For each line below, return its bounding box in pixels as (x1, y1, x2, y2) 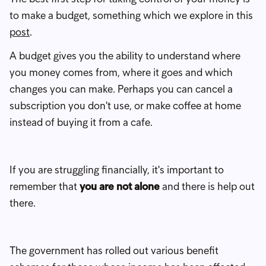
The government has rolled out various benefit (9, 243, 218, 257)
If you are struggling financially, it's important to (9, 163, 224, 176)
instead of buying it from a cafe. (9, 115, 153, 129)
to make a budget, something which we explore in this (9, 8, 253, 22)
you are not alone (80, 179, 160, 193)
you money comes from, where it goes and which (9, 65, 233, 79)
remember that (9, 179, 80, 193)
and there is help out (160, 179, 255, 193)
